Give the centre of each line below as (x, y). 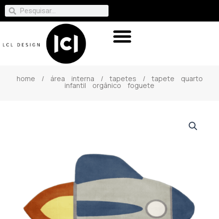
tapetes (123, 78)
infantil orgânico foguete (109, 85)
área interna (72, 78)
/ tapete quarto (169, 78)
